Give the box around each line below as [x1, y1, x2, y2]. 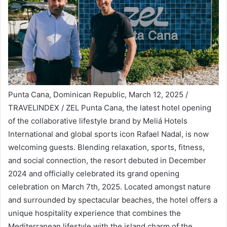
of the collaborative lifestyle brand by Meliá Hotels [8, 116, 187, 126]
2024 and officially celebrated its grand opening [8, 168, 179, 178]
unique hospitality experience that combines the [8, 208, 181, 218]
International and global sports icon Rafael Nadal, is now [8, 129, 209, 139]
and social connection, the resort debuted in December [8, 155, 206, 165]
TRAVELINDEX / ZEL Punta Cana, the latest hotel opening [8, 102, 211, 112]
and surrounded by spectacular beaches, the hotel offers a [8, 195, 217, 205]
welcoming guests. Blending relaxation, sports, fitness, [8, 142, 205, 152]
